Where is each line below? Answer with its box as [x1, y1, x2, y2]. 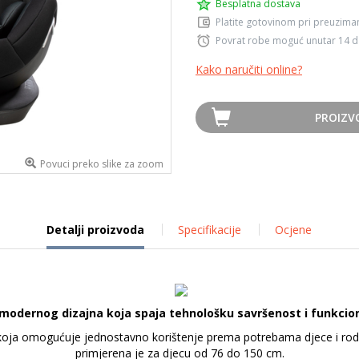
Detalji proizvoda [46, 222, 144, 237]
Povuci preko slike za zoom [40, 157, 163, 171]
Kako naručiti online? [196, 62, 302, 77]
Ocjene [274, 222, 312, 237]
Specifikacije [177, 222, 241, 237]
